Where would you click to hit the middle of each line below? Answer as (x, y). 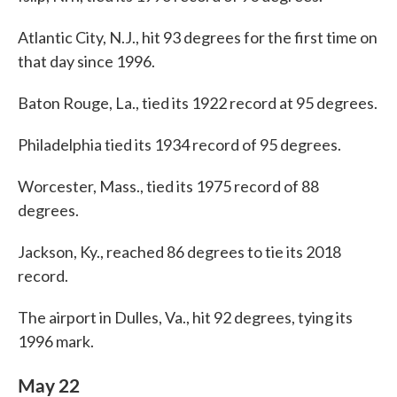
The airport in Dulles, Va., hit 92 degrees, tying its (185, 317)
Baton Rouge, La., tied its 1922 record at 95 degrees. (198, 102)
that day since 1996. (86, 61)
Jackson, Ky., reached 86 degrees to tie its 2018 (179, 251)
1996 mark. (56, 341)
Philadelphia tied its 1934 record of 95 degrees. (179, 144)
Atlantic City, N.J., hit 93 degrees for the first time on (198, 37)
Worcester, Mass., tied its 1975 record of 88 (168, 186)
